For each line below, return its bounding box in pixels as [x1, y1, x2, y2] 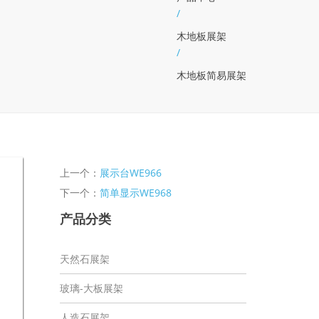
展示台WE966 [99, 165, 162, 179]
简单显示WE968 [99, 185, 172, 199]
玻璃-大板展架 [59, 281, 123, 295]
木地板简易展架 [177, 68, 246, 82]
